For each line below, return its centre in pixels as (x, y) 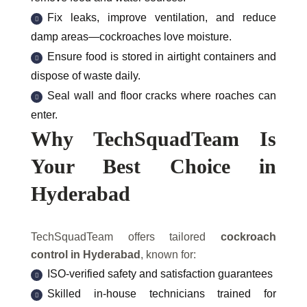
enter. (44, 115)
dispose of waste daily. (86, 76)
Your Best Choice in (153, 167)
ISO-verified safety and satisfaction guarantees (160, 274)
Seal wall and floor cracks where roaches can (162, 96)
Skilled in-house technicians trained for (162, 294)
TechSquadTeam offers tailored (126, 237)
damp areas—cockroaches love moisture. (131, 37)
